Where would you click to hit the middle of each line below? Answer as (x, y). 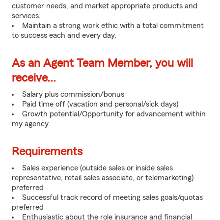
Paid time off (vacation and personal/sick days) (100, 104)
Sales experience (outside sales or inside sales (97, 168)
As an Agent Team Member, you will (102, 63)
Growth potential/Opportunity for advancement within (114, 114)
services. (26, 16)
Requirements (47, 152)
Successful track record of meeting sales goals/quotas (112, 197)
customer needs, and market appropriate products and (105, 6)
